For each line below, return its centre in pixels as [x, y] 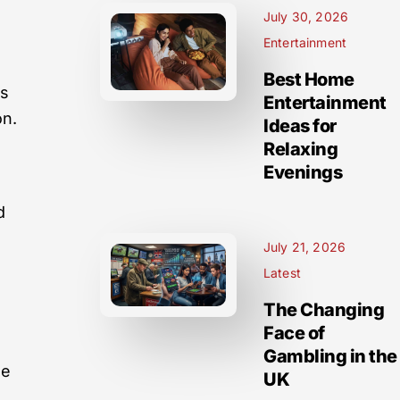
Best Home [309, 79]
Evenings [303, 172]
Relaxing [300, 149]
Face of [294, 333]
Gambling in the [330, 356]
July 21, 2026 [304, 247]
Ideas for [300, 126]
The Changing [324, 310]
